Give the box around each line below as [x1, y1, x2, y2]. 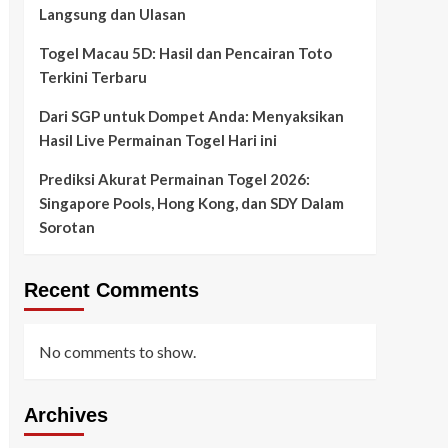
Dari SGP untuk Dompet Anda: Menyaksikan [38, 107, 344, 125]
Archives [23, 404, 108, 426]
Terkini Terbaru [38, 68, 147, 86]
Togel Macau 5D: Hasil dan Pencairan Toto [38, 44, 332, 62]
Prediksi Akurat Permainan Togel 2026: [38, 170, 310, 188]
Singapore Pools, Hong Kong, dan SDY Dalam [38, 194, 344, 212]
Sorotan [38, 218, 95, 236]
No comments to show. [38, 342, 196, 361]
